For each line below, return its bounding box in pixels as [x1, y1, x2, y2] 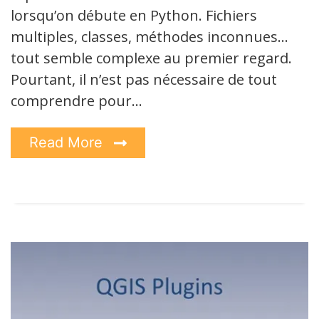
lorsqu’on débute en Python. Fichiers [11, 5, 257, 25]
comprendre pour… [11, 90, 142, 110]
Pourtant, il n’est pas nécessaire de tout [11, 69, 277, 89]
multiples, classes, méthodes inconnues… [11, 26, 288, 46]
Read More [29, 133, 107, 151]
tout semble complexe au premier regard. [11, 48, 292, 68]
